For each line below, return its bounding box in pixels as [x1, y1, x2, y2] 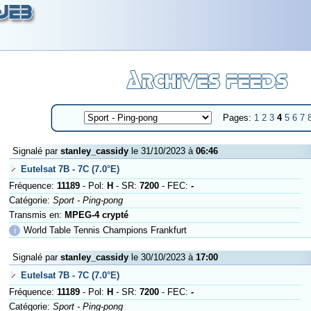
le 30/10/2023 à [128, 252, 196, 262]
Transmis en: [9, 210, 65, 220]
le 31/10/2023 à [128, 146, 196, 156]
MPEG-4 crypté [65, 210, 128, 220]
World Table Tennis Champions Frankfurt [24, 225, 187, 235]
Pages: [212, 112, 254, 123]
